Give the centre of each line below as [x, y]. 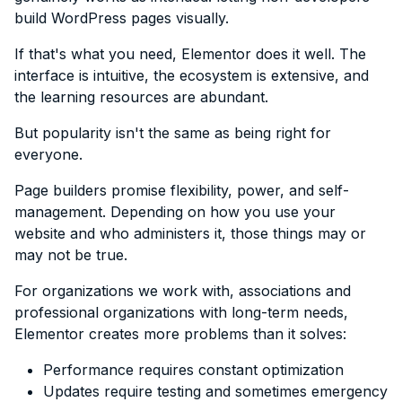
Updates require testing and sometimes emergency [215, 391]
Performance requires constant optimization [193, 369]
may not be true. [71, 254]
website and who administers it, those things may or [190, 233]
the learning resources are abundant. [141, 96]
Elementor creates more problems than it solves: [180, 333]
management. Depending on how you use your [175, 211]
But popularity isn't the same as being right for [173, 132]
